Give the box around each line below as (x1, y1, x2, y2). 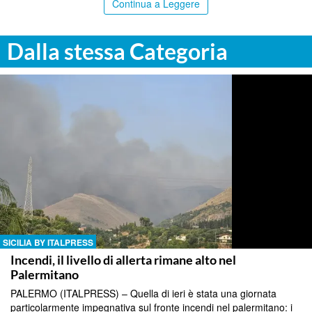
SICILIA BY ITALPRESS (3, 235, 93, 249)
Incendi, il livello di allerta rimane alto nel (10, 251, 236, 267)
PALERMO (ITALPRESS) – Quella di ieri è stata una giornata (10, 286, 276, 300)
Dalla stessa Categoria (7, 37, 228, 65)
